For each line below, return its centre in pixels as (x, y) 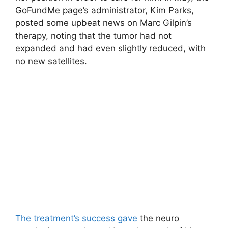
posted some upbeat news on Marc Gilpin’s (104, 23)
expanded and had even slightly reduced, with (110, 48)
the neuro (158, 218)
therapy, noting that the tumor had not (93, 36)
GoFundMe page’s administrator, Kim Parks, (105, 10)
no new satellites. (51, 61)
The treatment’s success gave (76, 218)
